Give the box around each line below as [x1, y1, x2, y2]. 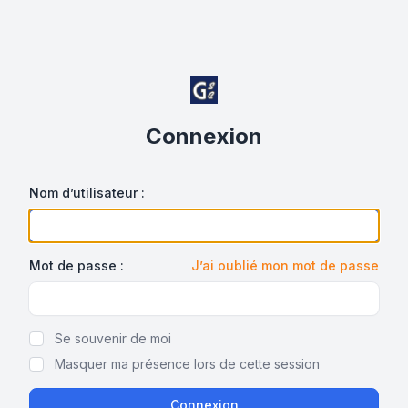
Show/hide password [39, 300, 185, 319]
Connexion [146, 123, 262, 149]
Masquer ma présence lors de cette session [55, 356, 320, 372]
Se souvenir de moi [55, 331, 171, 346]
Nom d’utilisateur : [29, 185, 145, 200]
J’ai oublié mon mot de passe [191, 258, 379, 273]
